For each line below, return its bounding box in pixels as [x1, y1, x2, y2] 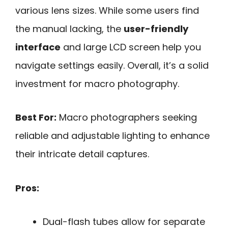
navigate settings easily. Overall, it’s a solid [15, 59, 209, 72]
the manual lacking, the [15, 22, 124, 35]
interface [15, 40, 61, 53]
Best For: [15, 111, 56, 124]
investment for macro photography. [15, 77, 179, 90]
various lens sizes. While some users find [15, 4, 199, 17]
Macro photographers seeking [56, 111, 197, 124]
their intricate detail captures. [15, 148, 149, 161]
